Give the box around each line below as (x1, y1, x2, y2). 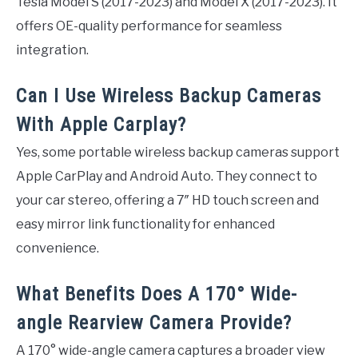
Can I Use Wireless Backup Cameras (16, 85, 321, 108)
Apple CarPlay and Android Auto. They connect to (16, 169, 317, 185)
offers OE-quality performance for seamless (16, 18, 282, 34)
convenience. (16, 241, 99, 257)
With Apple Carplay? (16, 113, 186, 137)
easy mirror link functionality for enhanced (16, 217, 275, 233)
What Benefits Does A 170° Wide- (16, 283, 297, 306)
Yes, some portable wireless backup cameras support (16, 145, 340, 161)
